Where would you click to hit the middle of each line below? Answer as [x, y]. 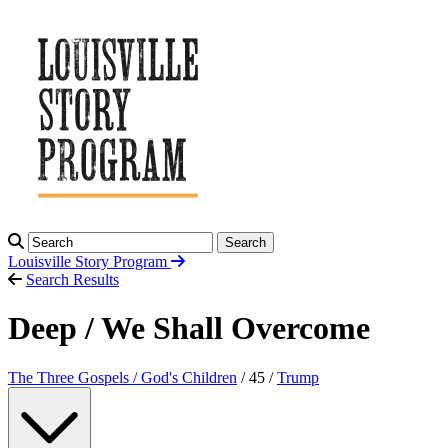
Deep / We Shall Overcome [189, 328]
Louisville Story [60, 261]
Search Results [72, 279]
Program [142, 261]
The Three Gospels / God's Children [122, 377]
